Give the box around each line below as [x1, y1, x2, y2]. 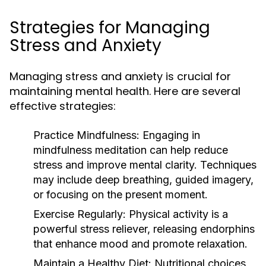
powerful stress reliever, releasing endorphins [33, 223, 255, 235]
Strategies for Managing [9, 16, 210, 39]
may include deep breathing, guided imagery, [33, 173, 254, 186]
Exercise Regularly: [33, 208, 126, 220]
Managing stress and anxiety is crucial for [9, 69, 231, 84]
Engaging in [140, 129, 200, 141]
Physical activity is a [126, 208, 228, 220]
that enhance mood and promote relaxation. [33, 237, 248, 250]
